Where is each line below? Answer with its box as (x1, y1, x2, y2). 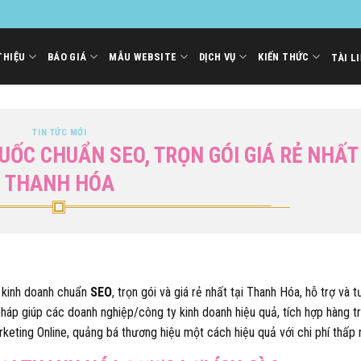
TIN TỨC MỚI (32, 127, 87, 138)
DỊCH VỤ (198, 50, 236, 63)
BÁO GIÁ (47, 50, 87, 63)
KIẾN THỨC (258, 50, 309, 63)
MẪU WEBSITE (109, 50, 177, 63)
